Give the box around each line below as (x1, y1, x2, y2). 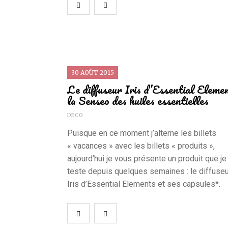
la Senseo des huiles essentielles (67, 92, 209, 110)
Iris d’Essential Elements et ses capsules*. (67, 179, 220, 189)
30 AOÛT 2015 (71, 69, 114, 77)
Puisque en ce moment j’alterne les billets (67, 128, 216, 138)
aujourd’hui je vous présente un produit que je (67, 154, 226, 164)
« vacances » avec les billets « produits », (67, 141, 215, 151)
